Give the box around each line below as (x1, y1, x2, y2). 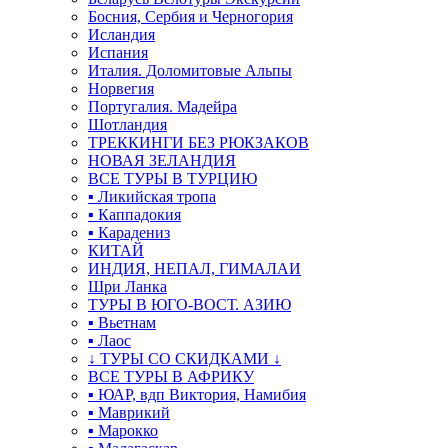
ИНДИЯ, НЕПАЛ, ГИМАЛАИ (88, 260, 301, 277)
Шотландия (88, 116, 167, 133)
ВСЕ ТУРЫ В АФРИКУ (88, 368, 254, 385)
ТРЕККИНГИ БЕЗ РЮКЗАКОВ (88, 134, 309, 151)
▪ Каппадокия (88, 206, 181, 223)
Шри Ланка (88, 278, 167, 295)
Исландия (88, 26, 155, 43)
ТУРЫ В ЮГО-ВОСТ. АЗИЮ (88, 296, 291, 313)
